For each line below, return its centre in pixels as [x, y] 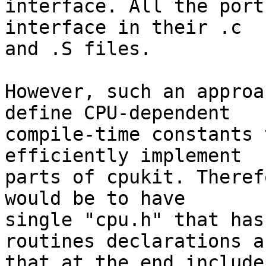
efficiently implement [123, 156]
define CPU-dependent [118, 113]
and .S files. [78, 49]
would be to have [95, 199]
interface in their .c [123, 28]
